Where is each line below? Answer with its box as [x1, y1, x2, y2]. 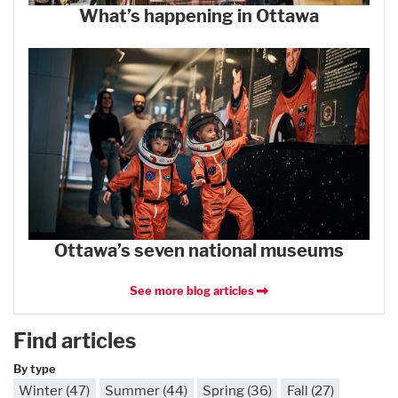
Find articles [13, 327, 136, 354]
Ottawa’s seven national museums [54, 239, 344, 261]
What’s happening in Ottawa [79, 4, 319, 27]
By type [13, 362, 56, 376]
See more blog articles [130, 283, 258, 298]
